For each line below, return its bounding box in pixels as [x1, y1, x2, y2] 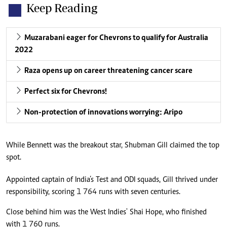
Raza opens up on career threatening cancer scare [24, 67, 193, 75]
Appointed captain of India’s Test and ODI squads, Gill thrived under [6, 176, 218, 184]
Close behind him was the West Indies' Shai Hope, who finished [6, 208, 207, 217]
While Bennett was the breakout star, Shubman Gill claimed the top [6, 141, 219, 150]
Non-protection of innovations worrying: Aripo [24, 108, 182, 117]
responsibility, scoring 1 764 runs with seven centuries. [6, 188, 180, 197]
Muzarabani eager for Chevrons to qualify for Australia [24, 34, 208, 43]
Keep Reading [26, 1, 97, 15]
